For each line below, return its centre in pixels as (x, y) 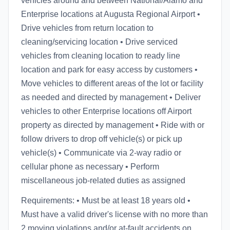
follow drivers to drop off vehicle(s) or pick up (102, 139)
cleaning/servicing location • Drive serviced (99, 42)
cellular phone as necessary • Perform (90, 167)
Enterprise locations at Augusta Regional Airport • (111, 14)
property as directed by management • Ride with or (113, 125)
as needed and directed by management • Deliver (111, 97)
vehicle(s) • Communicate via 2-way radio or (101, 153)
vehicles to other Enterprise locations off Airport (106, 111)
